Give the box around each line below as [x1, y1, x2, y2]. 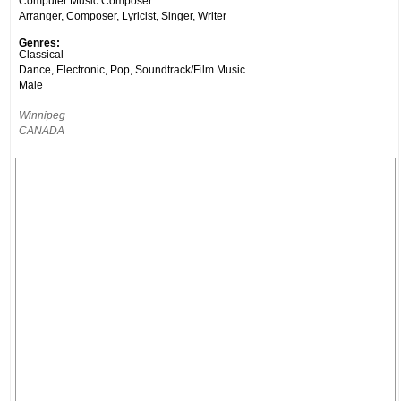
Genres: [19, 36, 60, 48]
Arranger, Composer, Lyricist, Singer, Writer [19, 9, 226, 21]
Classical [19, 47, 64, 60]
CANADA [19, 124, 64, 136]
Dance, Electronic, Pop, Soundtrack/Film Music [19, 63, 245, 75]
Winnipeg [19, 108, 65, 121]
